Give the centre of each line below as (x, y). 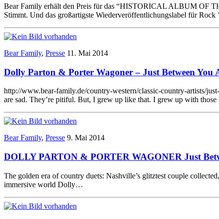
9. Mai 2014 (86, 138)
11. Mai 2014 (88, 53)
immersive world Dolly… (44, 184)
